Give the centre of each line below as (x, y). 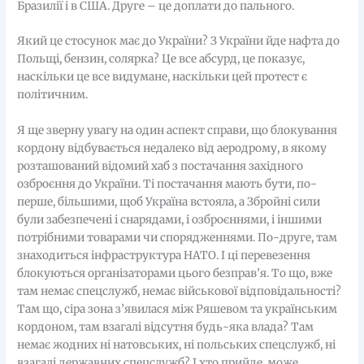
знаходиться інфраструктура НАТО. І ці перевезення (164, 256)
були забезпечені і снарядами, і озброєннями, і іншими (170, 220)
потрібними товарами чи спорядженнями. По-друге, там (178, 238)
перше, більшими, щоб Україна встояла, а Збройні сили (169, 202)
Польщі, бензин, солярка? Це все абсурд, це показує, (161, 59)
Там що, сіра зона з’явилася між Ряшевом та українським (178, 310)
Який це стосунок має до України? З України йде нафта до (179, 41)
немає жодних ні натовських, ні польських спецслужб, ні (177, 345)
